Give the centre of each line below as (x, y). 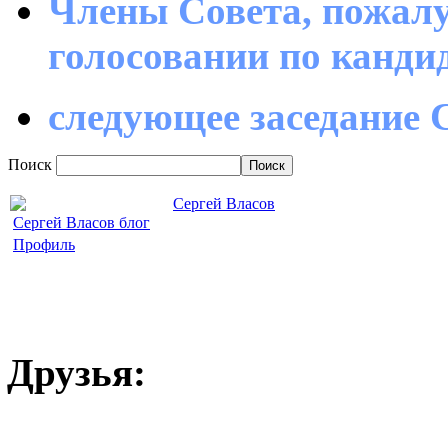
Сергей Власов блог (81, 222)
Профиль (44, 244)
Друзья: (76, 372)
